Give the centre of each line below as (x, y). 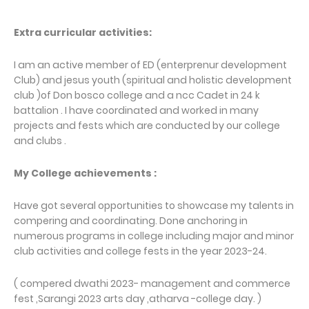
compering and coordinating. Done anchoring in (131, 221)
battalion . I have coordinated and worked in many (136, 111)
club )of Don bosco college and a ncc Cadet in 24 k (137, 96)
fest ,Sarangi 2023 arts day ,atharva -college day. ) (138, 299)
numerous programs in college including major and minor (154, 236)
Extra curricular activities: (83, 33)
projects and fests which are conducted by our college (147, 126)
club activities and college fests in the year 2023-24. (140, 251)
